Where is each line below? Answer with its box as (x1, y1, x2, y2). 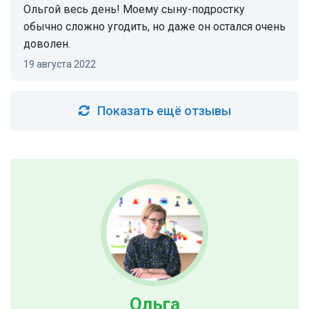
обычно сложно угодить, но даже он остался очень (23, 20, 286, 34)
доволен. (23, 37, 70, 51)
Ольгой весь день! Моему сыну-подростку (23, 3, 245, 17)
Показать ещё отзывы (97, 103, 231, 119)
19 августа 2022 (29, 59, 96, 70)
